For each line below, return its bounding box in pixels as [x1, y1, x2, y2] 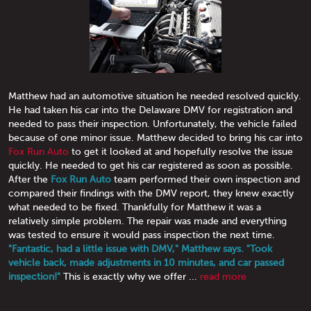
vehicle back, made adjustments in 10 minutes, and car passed [8, 256, 284, 268]
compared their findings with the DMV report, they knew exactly [8, 187, 294, 199]
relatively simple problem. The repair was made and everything [8, 215, 287, 226]
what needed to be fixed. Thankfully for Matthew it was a [8, 201, 261, 212]
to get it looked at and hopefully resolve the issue [69, 145, 293, 157]
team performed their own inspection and [111, 173, 300, 185]
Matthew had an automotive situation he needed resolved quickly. [8, 90, 301, 101]
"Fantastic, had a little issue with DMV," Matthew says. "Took [8, 242, 272, 254]
